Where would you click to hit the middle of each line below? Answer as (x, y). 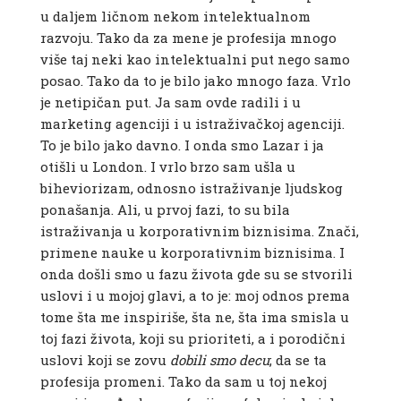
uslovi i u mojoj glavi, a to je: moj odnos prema (195, 296)
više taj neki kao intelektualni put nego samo (195, 60)
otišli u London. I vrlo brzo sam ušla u (167, 167)
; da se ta (298, 360)
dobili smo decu (219, 360)
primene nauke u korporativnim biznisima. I (192, 253)
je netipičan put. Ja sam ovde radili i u (170, 102)
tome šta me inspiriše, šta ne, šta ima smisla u (194, 317)
